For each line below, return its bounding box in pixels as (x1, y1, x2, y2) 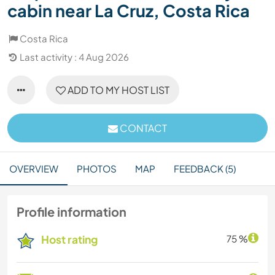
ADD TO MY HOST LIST (66, 83, 169, 97)
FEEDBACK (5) (174, 163, 236, 175)
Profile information (17, 204, 126, 220)
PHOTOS (77, 163, 117, 175)
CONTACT (118, 122, 167, 135)
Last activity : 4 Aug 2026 (20, 51, 129, 63)
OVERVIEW (9, 163, 58, 175)
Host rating (41, 233, 98, 247)
